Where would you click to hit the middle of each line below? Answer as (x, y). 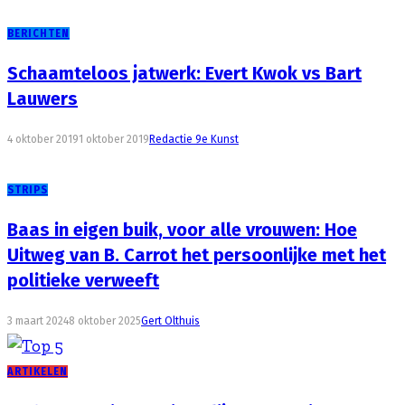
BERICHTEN (38, 33)
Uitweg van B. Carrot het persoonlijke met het (197, 255)
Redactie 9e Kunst (194, 139)
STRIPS (28, 189)
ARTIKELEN (38, 372)
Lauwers (42, 99)
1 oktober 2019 (114, 139)
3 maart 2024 (38, 321)
